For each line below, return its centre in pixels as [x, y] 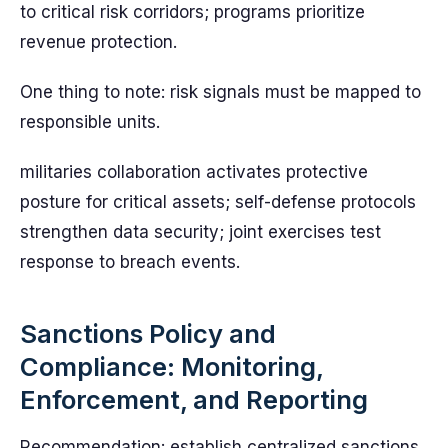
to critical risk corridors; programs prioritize [192, 12]
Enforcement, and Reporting [194, 399]
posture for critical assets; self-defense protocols [218, 202]
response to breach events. [130, 262]
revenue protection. [98, 42]
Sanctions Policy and [148, 333]
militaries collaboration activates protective [194, 172]
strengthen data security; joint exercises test [200, 232]
